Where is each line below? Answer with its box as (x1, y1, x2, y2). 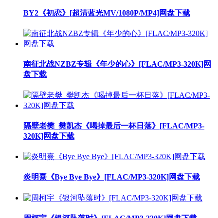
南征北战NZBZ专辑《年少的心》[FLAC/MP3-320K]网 (23, 60, 211, 69)
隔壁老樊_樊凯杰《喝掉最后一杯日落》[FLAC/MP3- (23, 121, 204, 130)
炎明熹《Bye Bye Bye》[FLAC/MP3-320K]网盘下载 (23, 173, 200, 182)
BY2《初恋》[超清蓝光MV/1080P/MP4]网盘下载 (23, 8, 190, 17)
